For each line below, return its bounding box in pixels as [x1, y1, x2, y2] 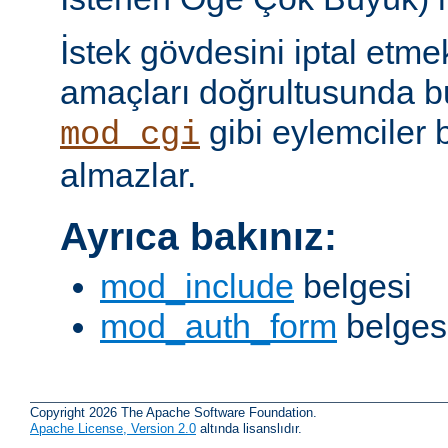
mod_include [100, 266, 294, 305]
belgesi [294, 266, 412, 305]
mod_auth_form [100, 306, 337, 345]
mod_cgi [60, 115, 200, 154]
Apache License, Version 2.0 [30, 421, 196, 437]
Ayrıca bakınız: [60, 215, 337, 259]
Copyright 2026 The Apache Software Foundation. [30, 405, 317, 421]
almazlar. [60, 155, 196, 194]
